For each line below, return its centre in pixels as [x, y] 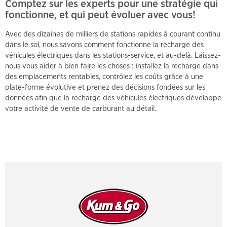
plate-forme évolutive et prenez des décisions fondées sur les [105, 87]
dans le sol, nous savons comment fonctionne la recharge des [104, 45]
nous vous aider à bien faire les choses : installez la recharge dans [112, 66]
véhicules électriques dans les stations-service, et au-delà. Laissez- [113, 55]
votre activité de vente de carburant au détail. [81, 109]
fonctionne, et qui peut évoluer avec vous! [100, 15]
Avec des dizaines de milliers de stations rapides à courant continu [113, 34]
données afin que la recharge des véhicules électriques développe [113, 98]
